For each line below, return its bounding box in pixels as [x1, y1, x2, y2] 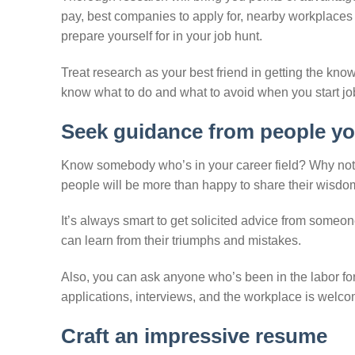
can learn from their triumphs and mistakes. [61, 234, 301, 248]
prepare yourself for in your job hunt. [61, 29, 262, 44]
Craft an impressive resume [61, 324, 327, 347]
